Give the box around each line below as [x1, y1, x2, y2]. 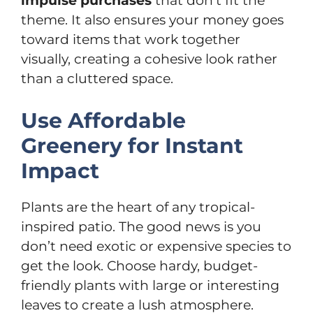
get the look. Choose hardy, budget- [21, 258, 258, 274]
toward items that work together [21, 31, 240, 48]
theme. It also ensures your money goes [21, 11, 284, 28]
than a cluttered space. [21, 70, 173, 87]
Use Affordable [21, 108, 186, 133]
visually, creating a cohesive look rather [21, 50, 277, 67]
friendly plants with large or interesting [21, 277, 279, 293]
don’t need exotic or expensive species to [21, 238, 291, 254]
